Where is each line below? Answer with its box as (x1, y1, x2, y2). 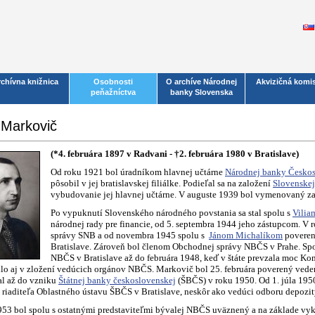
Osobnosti (94, 77, 133, 86)
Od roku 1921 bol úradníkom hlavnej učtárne (51, 167, 225, 177)
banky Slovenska (169, 88, 233, 96)
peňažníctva (91, 88, 136, 96)
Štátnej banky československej (58, 275, 176, 285)
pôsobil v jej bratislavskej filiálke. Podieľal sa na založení (51, 178, 273, 188)
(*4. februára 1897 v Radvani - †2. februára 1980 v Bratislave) (51, 148, 299, 159)
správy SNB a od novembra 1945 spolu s (51, 230, 209, 240)
